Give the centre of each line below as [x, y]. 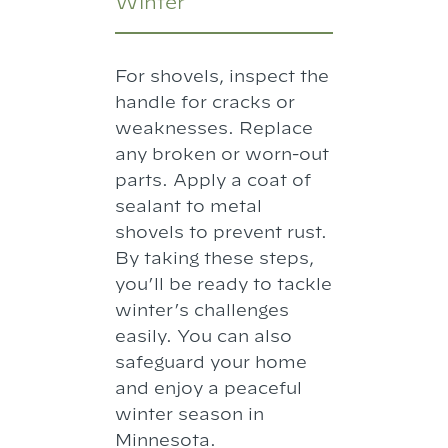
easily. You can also [204, 336]
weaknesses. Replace [214, 128]
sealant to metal [189, 206]
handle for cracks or [205, 102]
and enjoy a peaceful [209, 388]
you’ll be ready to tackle [224, 284]
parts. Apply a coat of [213, 180]
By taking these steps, [215, 258]
